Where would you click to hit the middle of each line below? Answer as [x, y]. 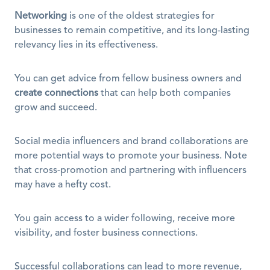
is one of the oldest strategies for [141, 16]
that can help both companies [165, 93]
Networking [41, 16]
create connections [56, 93]
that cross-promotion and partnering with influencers [130, 171]
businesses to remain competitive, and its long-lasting [132, 31]
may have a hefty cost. [63, 185]
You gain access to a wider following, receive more [125, 219]
